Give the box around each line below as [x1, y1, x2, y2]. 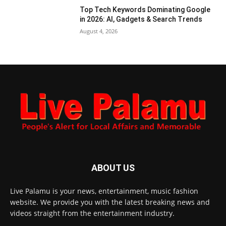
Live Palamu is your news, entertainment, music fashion [10, 186, 198, 196]
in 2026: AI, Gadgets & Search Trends [80, 15, 203, 24]
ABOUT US [91, 162, 135, 174]
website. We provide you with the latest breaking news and [10, 197, 210, 207]
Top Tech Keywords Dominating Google [80, 6, 211, 14]
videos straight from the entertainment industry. [10, 208, 175, 218]
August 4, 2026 [80, 27, 118, 35]
